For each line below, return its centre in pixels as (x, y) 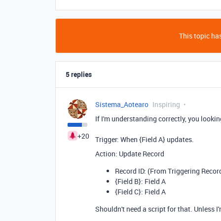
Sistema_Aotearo (122, 105)
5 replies (79, 74)
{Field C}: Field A (140, 192)
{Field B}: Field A (140, 182)
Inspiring (166, 105)
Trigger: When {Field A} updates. (145, 140)
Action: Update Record (130, 154)
